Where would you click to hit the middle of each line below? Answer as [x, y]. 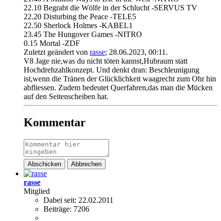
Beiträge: [57, 209]
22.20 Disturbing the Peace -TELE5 [80, 17]
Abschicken [44, 164]
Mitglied [37, 191]
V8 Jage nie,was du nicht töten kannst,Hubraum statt [106, 61]
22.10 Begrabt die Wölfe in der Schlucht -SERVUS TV [110, 8]
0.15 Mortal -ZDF [52, 43]
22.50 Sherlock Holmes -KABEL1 [78, 25]
